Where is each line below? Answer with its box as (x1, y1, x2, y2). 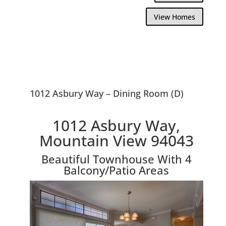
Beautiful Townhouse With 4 (41, 151, 192, 166)
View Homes (154, 12, 196, 22)
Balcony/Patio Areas (64, 162, 169, 178)
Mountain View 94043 (39, 130, 194, 151)
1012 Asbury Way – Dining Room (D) (29, 87, 184, 99)
